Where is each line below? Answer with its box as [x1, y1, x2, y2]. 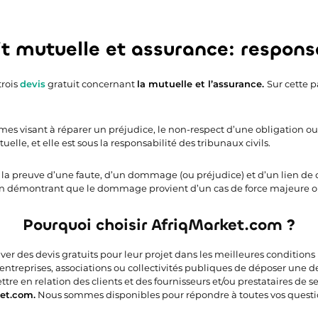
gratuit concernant [45, 77, 137, 89]
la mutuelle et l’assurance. [137, 77, 267, 89]
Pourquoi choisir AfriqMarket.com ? [23, 214, 295, 235]
